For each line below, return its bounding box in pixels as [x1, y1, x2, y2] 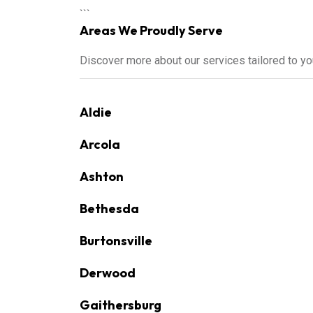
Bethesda [80, 201, 139, 217]
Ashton [80, 168, 124, 184]
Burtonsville [80, 233, 152, 249]
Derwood [80, 265, 136, 281]
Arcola [80, 136, 120, 152]
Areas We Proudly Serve [80, 22, 223, 38]
